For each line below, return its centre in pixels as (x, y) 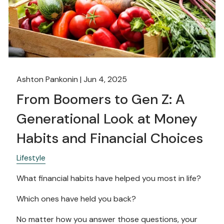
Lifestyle (31, 158)
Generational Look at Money (107, 119)
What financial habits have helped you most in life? (109, 178)
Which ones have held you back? (76, 199)
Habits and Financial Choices (110, 138)
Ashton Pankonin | (50, 79)
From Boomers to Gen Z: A (101, 99)
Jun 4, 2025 (105, 79)
